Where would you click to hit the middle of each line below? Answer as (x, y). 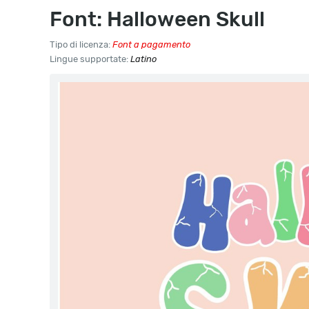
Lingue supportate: (90, 59)
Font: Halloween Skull (157, 19)
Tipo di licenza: (81, 44)
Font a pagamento (151, 44)
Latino (143, 59)
